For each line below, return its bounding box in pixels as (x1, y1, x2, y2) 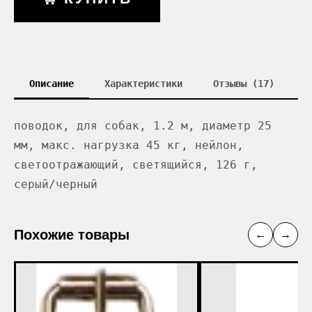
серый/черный (14, 178, 97, 191)
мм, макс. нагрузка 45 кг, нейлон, (14, 139, 244, 152)
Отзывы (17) (213, 78, 274, 89)
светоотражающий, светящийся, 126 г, (14, 158, 258, 171)
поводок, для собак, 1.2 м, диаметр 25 (14, 119, 272, 132)
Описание (29, 78, 74, 89)
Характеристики (104, 78, 182, 89)
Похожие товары (14, 227, 130, 242)
